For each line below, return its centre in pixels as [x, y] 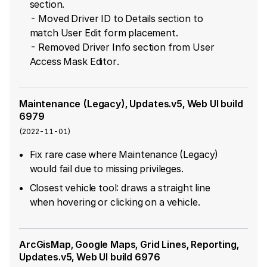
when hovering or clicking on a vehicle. [115, 202]
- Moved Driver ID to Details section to [116, 18]
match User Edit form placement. [104, 32]
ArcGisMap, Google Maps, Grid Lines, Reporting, [129, 244]
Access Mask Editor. [74, 61]
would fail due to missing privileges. [106, 168]
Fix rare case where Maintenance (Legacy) [124, 154]
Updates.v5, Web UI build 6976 [90, 257]
